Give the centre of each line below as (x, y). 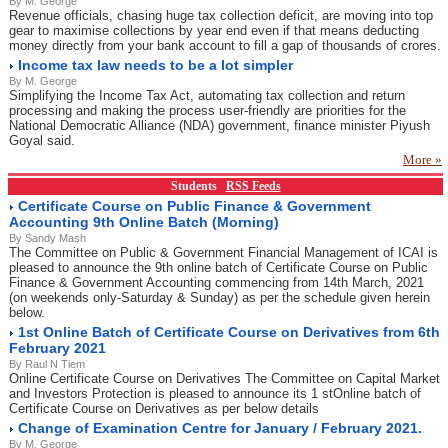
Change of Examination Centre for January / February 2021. (220, 428)
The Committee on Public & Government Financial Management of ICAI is (223, 252)
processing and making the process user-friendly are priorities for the (207, 110)
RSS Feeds (253, 186)
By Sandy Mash (47, 238)
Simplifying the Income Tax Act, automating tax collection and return (207, 95)
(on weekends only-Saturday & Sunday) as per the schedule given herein (219, 297)
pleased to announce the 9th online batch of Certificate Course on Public (218, 267)
